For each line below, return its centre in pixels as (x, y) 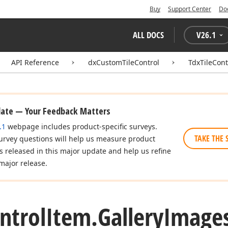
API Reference (35, 62)
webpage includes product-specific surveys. (81, 126)
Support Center (190, 9)
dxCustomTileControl (124, 62)
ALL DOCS (148, 35)
